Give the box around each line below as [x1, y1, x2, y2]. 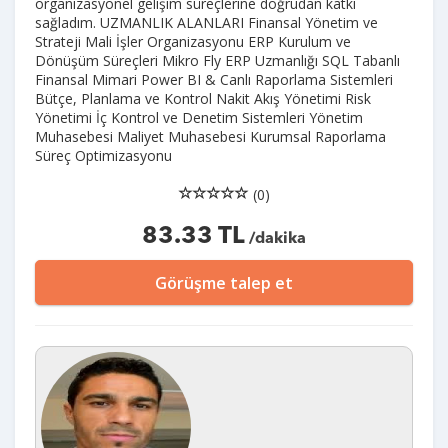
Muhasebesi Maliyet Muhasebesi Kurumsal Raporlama [35, 127, 386, 146]
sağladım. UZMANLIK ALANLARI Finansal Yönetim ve [35, 13, 378, 32]
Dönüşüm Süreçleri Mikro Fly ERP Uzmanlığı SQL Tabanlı [35, 51, 400, 70]
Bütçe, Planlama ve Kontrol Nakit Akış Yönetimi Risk [35, 89, 371, 108]
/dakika [245, 231, 306, 247]
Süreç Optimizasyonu [35, 146, 172, 165]
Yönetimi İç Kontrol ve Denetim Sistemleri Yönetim [35, 108, 363, 127]
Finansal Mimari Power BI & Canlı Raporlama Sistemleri [35, 70, 393, 89]
